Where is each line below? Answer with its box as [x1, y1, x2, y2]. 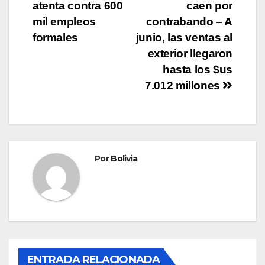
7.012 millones [145, 79, 223, 92]
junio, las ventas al [135, 31, 232, 44]
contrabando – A [146, 15, 232, 28]
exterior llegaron [147, 47, 232, 60]
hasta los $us [162, 63, 232, 76]
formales [33, 31, 78, 44]
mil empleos [33, 15, 96, 28]
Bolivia [111, 153, 138, 164]
